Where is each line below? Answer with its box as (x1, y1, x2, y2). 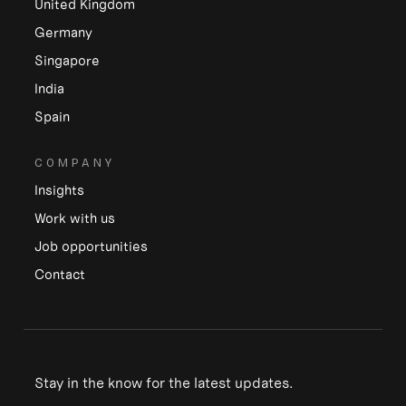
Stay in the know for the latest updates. (34, 373, 293, 392)
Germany (34, 24, 92, 42)
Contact (34, 266, 85, 284)
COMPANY (34, 156, 115, 171)
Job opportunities (34, 237, 148, 256)
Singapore (34, 52, 100, 70)
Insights (34, 181, 84, 199)
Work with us (34, 209, 115, 227)
